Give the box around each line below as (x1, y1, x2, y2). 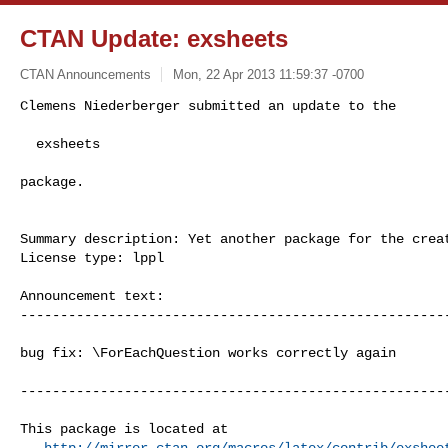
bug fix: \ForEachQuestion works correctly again (20, 344, 396, 361)
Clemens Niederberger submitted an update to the (20, 97, 396, 114)
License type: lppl (20, 249, 164, 266)
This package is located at (20, 420, 236, 437)
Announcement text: (20, 287, 172, 304)
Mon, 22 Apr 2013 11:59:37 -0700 (172, 66, 364, 82)
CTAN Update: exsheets (20, 25, 288, 52)
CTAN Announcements (20, 66, 151, 82)
